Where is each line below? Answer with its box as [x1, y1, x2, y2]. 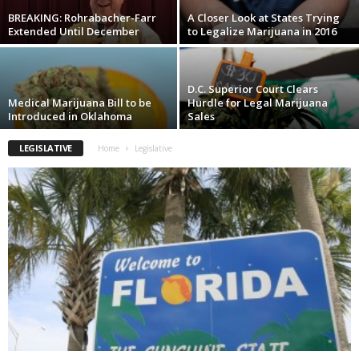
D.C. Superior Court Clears [188, 82, 318, 97]
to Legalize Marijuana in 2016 [188, 24, 337, 39]
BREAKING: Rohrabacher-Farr [8, 10, 156, 26]
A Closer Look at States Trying [188, 10, 340, 26]
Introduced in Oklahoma [8, 109, 132, 124]
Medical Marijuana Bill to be [8, 95, 151, 111]
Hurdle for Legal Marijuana [188, 95, 328, 111]
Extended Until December [8, 24, 139, 39]
